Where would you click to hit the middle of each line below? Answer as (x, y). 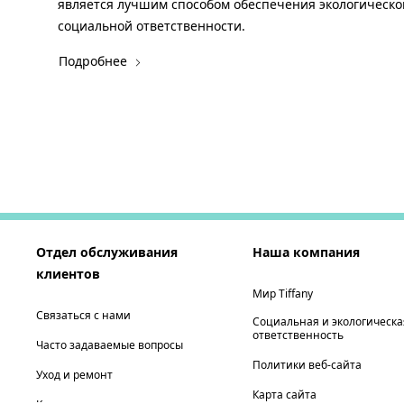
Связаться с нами (83, 316)
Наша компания (306, 252)
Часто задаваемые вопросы (110, 345)
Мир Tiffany (283, 294)
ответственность (298, 335)
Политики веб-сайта (307, 365)
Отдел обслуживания (107, 252)
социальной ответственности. (151, 26)
